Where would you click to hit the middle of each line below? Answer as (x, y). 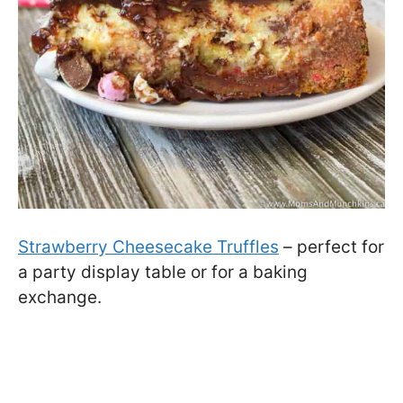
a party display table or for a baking (163, 272)
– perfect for (331, 246)
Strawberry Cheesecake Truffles (148, 246)
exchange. (60, 297)
